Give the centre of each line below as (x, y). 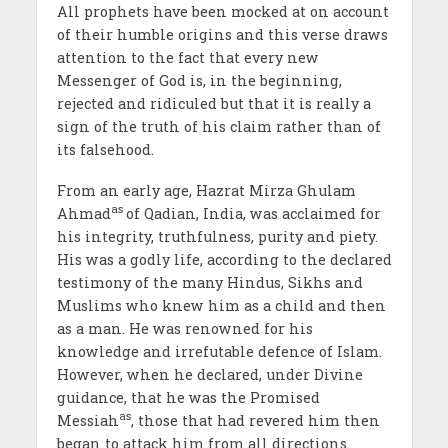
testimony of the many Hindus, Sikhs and (209, 282)
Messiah (87, 420)
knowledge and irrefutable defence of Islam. (219, 351)
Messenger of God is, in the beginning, (199, 80)
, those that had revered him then (255, 420)
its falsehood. (105, 149)
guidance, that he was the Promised (188, 397)
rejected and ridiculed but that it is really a (213, 103)
